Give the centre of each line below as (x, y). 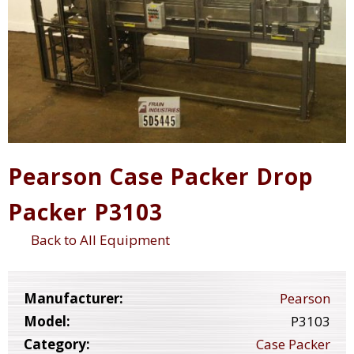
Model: (47, 322)
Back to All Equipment (98, 239)
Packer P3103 (85, 212)
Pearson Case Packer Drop (161, 177)
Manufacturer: (73, 299)
